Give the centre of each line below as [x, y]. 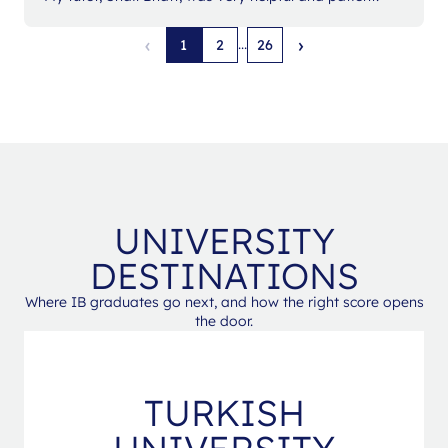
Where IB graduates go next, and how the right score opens [224, 301]
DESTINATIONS [224, 275]
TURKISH [224, 412]
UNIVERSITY [224, 240]
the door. [224, 320]
